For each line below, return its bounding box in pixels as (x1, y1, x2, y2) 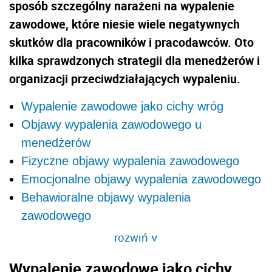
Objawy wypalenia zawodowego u (21, 117, 202, 131)
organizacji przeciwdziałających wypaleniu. (9, 70, 240, 87)
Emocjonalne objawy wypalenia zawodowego (21, 172, 261, 186)
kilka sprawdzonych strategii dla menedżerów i (9, 52, 260, 69)
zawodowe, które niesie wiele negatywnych (9, 15, 240, 32)
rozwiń (114, 229, 151, 245)
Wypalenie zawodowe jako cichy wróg (21, 99, 223, 113)
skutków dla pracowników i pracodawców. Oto (9, 33, 254, 50)
